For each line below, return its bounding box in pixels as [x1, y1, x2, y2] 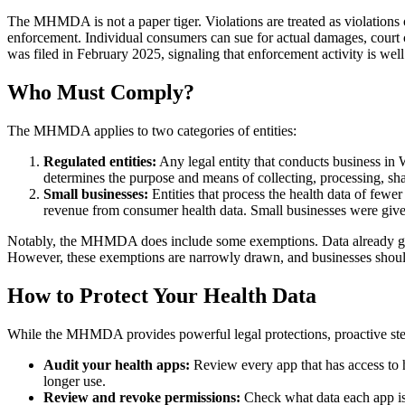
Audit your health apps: [43, 357, 190, 372]
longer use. [43, 373, 106, 389]
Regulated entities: [43, 154, 156, 170]
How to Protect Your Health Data [7, 284, 316, 308]
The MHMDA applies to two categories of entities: [7, 123, 297, 139]
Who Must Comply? [7, 80, 194, 105]
